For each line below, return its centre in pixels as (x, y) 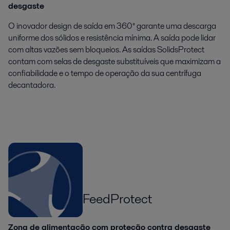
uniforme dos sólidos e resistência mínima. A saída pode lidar (112, 38)
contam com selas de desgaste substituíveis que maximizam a (114, 62)
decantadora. (32, 85)
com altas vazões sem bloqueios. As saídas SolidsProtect (106, 50)
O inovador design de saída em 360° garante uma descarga (112, 26)
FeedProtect (117, 199)
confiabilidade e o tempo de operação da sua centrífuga (105, 73)
